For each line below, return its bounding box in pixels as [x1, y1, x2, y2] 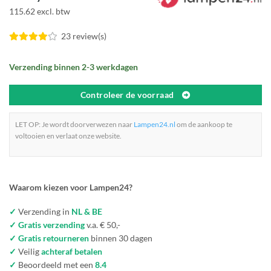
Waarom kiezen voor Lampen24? [9, 182, 132, 193]
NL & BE [71, 206, 102, 217]
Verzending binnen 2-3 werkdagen [9, 61, 138, 72]
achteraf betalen [41, 246, 102, 257]
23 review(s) [61, 31, 106, 42]
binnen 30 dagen [89, 233, 152, 244]
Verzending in [16, 206, 71, 217]
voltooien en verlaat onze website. [15, 131, 122, 140]
